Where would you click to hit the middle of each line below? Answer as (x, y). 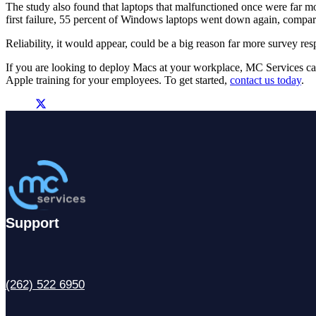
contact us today (266, 80)
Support (32, 223)
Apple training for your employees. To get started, (118, 80)
